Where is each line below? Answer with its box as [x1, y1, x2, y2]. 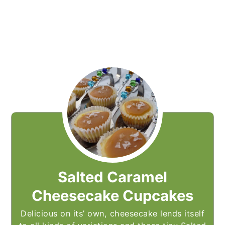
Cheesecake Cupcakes [32, 187, 193, 205]
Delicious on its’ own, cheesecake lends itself [21, 208, 204, 219]
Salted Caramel [58, 168, 167, 186]
